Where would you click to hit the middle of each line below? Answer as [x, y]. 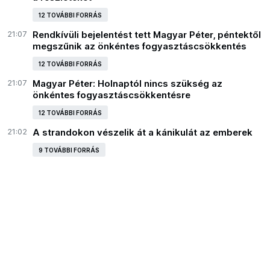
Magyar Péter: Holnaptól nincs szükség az [128, 84]
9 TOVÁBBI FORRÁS [69, 150]
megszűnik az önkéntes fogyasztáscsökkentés [140, 46]
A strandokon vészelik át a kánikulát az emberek [143, 133]
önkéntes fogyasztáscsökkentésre [112, 95]
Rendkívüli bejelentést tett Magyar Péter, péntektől [147, 35]
